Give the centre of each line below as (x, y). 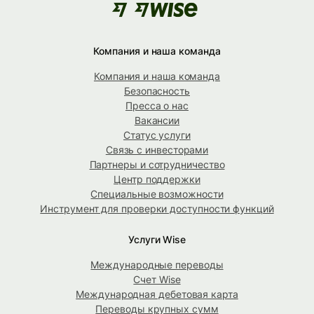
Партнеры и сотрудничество (157, 165)
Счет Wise (157, 280)
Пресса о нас (157, 106)
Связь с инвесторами (157, 150)
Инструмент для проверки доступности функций (157, 209)
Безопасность (157, 91)
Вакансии (157, 121)
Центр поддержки (157, 179)
